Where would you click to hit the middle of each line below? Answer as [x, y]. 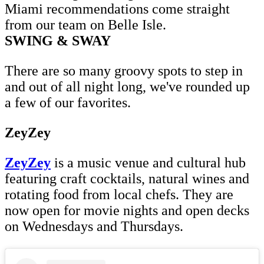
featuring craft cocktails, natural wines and [127, 178]
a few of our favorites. [68, 102]
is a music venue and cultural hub [148, 162]
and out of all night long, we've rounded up [127, 86]
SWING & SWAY [58, 40]
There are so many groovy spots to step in [124, 70]
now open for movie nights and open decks [127, 210]
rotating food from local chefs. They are [119, 194]
